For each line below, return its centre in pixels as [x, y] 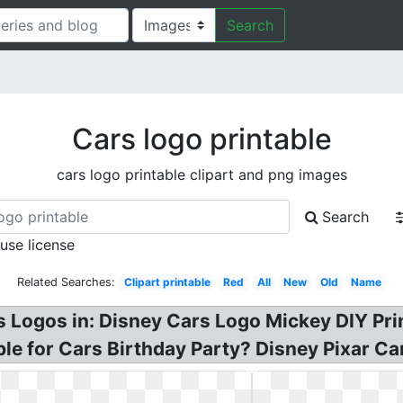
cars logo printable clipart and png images [201, 175]
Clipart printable [167, 282]
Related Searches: [66, 282]
